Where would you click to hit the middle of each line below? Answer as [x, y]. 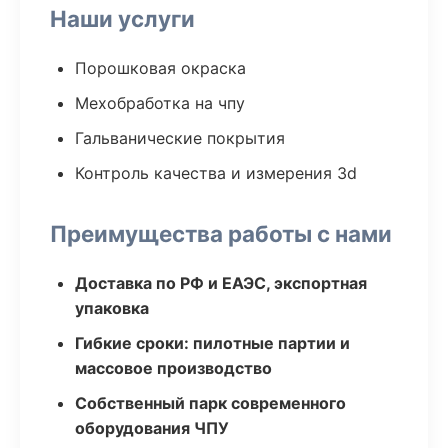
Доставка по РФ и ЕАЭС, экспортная [221, 283]
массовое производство [173, 368]
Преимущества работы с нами [221, 233]
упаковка [112, 308]
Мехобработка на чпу [160, 103]
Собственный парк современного [210, 403]
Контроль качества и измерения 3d [216, 173]
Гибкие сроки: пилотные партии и [212, 343]
